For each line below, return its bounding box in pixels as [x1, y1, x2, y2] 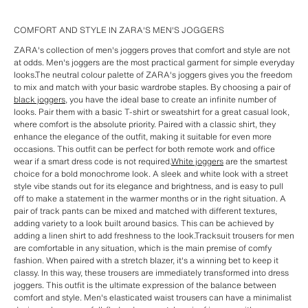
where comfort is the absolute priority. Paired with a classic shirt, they [14, 118, 276, 130]
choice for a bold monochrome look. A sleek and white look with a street [14, 168, 288, 179]
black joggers [14, 93, 65, 105]
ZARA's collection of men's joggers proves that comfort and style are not [14, 44, 290, 56]
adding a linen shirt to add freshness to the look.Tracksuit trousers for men [14, 230, 294, 241]
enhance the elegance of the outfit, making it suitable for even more [14, 131, 272, 142]
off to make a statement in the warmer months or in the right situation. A [14, 192, 286, 204]
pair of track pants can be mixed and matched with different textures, [14, 205, 277, 217]
